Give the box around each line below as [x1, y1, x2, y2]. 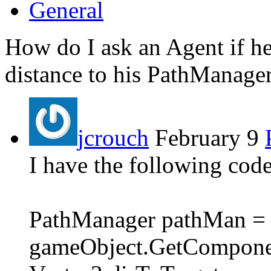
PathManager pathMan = [29, 206, 266, 233]
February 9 [155, 125, 265, 151]
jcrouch [77, 125, 149, 151]
